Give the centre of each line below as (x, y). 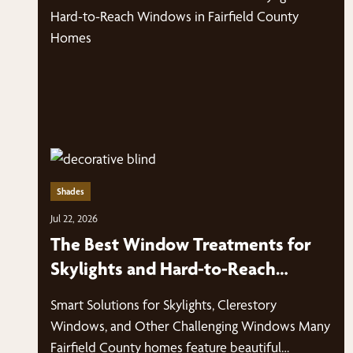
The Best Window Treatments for (181, 244)
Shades (71, 191)
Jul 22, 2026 (74, 218)
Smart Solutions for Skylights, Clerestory (163, 305)
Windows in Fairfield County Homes (191, 293)
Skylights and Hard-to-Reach (163, 269)
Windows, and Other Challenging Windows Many (190, 326)
